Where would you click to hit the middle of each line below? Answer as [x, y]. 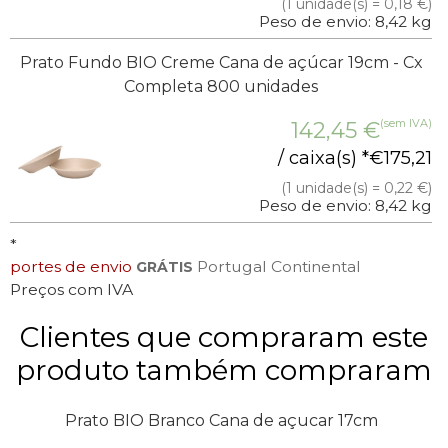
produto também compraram [224, 370]
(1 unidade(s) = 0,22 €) [356, 188]
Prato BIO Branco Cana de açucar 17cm [221, 421]
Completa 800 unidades [221, 87]
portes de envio [71, 267]
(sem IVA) [406, 123]
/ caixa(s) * [323, 158]
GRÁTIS [164, 267]
